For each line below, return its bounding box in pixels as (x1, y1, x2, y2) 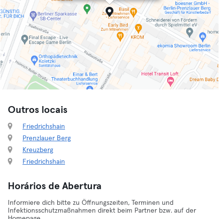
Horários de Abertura (8, 181, 102, 191)
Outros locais (8, 105, 67, 115)
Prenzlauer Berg (22, 135, 71, 142)
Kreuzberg (22, 147, 53, 153)
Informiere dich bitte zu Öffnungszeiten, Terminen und (8, 199, 174, 206)
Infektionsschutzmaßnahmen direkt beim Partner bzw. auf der (8, 207, 196, 214)
